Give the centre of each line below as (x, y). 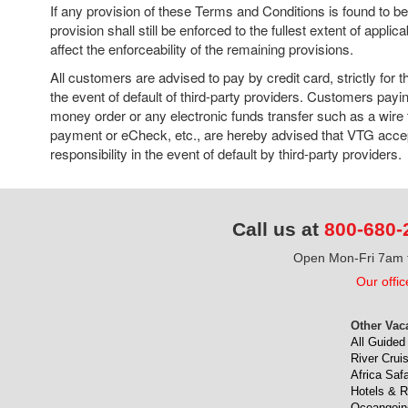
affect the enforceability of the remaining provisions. (202, 49)
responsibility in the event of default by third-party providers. (226, 153)
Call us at (278, 229)
